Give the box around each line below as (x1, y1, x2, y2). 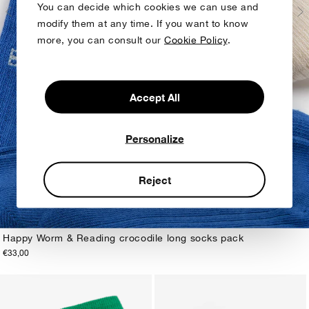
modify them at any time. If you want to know (37, 17, 248, 29)
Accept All (129, 90, 180, 103)
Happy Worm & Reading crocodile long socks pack (3, 232, 244, 243)
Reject (138, 173, 171, 186)
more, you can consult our (37, 34, 164, 46)
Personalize (125, 132, 184, 145)
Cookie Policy (164, 34, 228, 46)
